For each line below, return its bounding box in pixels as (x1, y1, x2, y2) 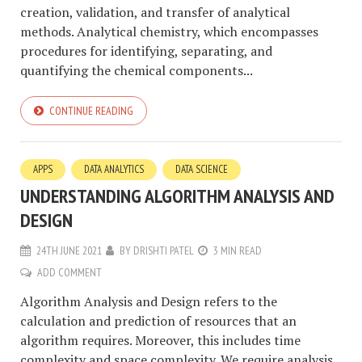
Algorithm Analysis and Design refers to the (20, 292, 277, 310)
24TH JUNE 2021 (36, 242, 102, 258)
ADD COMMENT (37, 264, 102, 280)
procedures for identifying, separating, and (20, 41, 272, 60)
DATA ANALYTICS (84, 162, 144, 176)
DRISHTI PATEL (133, 242, 194, 258)
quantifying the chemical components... (20, 61, 253, 79)
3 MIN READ (213, 242, 262, 258)
